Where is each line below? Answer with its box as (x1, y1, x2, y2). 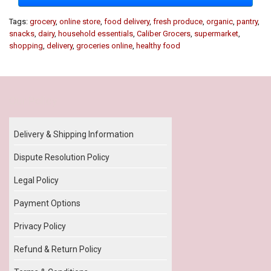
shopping (9, 41, 43, 50)
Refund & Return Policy (14, 244, 102, 254)
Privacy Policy (14, 221, 66, 231)
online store (59, 16, 100, 26)
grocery (30, 16, 56, 26)
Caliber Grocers (137, 28, 191, 38)
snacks (9, 28, 34, 38)
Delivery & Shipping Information (14, 129, 134, 139)
